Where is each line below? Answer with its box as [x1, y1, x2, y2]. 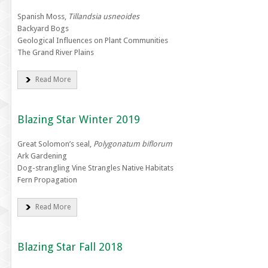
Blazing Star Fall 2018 [17, 240, 123, 253]
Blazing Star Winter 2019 [17, 113, 140, 126]
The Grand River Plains [17, 48, 94, 57]
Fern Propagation [17, 175, 77, 184]
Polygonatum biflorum [93, 139, 172, 148]
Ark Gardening [17, 151, 67, 160]
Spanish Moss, [17, 12, 68, 21]
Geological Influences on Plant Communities [17, 36, 168, 45]
